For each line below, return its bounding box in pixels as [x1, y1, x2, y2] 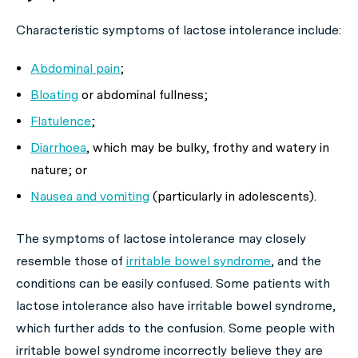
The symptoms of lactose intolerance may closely [16, 231, 306, 246]
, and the [271, 253, 321, 268]
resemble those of [16, 253, 126, 268]
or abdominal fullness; [78, 87, 208, 102]
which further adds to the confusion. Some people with [16, 320, 335, 336]
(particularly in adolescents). [149, 189, 316, 204]
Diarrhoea [30, 140, 86, 155]
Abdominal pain [30, 61, 120, 76]
